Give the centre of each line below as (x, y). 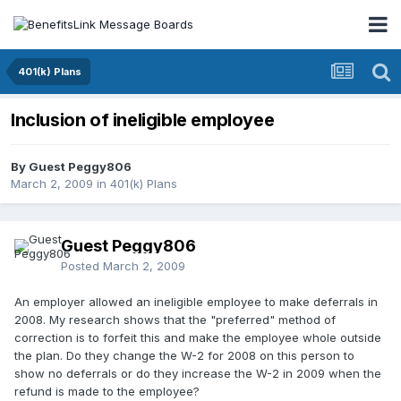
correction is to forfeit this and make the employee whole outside (198, 338)
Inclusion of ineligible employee (143, 120)
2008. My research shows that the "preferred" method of (175, 320)
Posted (82, 266)
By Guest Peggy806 (71, 167)
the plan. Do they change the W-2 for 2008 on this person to (184, 356)
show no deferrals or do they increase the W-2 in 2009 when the (198, 374)
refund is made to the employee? (107, 392)
